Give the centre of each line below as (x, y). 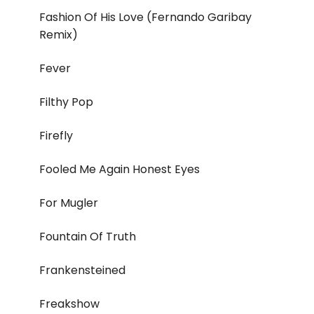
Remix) (59, 35)
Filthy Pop (66, 102)
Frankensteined (82, 271)
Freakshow (69, 304)
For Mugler (69, 203)
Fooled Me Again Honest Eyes (120, 170)
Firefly (56, 136)
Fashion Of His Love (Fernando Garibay (145, 18)
